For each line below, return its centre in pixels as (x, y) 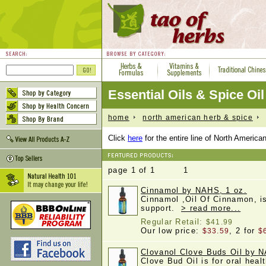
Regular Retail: (173, 222)
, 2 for (244, 231)
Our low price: (172, 231)
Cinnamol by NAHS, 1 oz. (194, 190)
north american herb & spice (198, 117)
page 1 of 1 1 (148, 170)
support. (161, 208)
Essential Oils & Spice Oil (186, 95)
